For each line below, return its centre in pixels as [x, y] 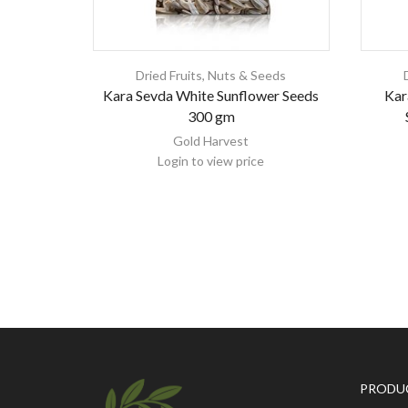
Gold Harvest [211, 141]
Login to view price [211, 161]
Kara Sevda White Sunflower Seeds [211, 96]
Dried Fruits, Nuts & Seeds [211, 76]
